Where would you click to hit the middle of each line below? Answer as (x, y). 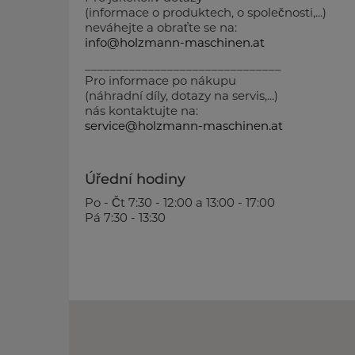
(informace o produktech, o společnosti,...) (206, 12)
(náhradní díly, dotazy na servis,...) (181, 95)
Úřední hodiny (135, 179)
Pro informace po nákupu (162, 80)
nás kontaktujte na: (141, 111)
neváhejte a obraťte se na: (161, 27)
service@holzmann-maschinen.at (184, 126)
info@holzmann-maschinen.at (175, 42)
